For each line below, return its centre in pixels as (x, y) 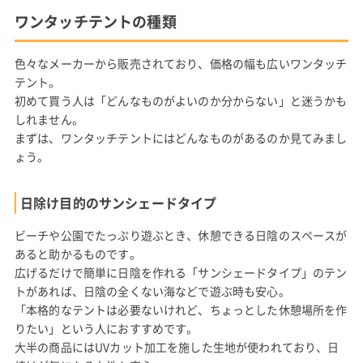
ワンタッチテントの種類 (95, 21)
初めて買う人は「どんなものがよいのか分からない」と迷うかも (181, 100)
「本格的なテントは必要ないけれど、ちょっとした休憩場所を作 (181, 309)
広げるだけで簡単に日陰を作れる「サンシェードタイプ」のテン (181, 272)
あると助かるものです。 (77, 253)
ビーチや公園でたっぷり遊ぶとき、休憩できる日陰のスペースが (181, 235)
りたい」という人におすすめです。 (106, 328)
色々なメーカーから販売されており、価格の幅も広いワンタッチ (181, 63)
